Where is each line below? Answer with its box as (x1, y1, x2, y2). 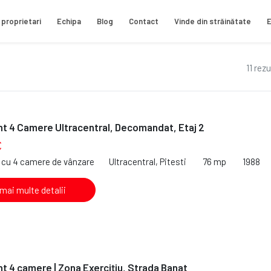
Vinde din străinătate (174, 16, 251, 26)
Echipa (57, 16, 81, 26)
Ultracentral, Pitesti (109, 155, 186, 167)
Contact (129, 16, 158, 26)
